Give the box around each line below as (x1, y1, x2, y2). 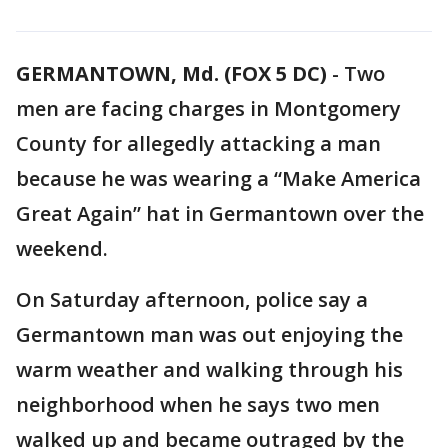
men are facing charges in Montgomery (16, 95, 401, 122)
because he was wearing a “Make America (16, 165, 421, 192)
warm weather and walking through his (16, 356, 403, 383)
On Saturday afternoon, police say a (16, 286, 368, 313)
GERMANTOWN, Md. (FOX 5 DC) (16, 60, 327, 87)
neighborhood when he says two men (16, 391, 380, 418)
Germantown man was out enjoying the (16, 321, 403, 348)
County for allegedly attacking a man (16, 130, 381, 157)
